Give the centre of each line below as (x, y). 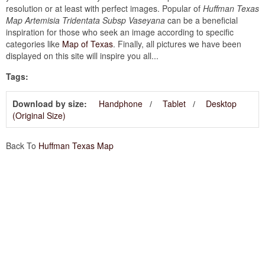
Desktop (221, 103)
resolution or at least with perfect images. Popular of (104, 8)
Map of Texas (88, 43)
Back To (22, 145)
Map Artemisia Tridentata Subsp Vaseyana (85, 20)
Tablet (174, 103)
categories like (34, 43)
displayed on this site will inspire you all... (82, 55)
